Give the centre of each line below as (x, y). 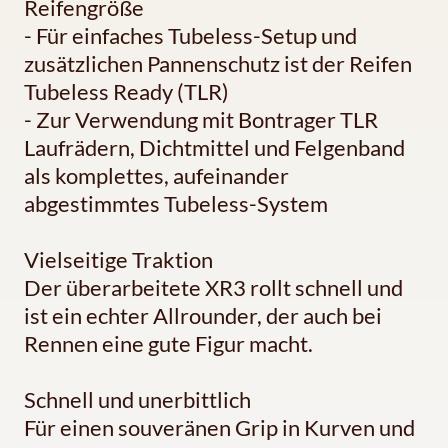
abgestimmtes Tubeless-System (176, 203)
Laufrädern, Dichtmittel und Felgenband (214, 147)
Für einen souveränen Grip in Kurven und (219, 427)
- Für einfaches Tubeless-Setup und (190, 35)
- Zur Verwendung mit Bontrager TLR (201, 119)
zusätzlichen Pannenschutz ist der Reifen (218, 63)
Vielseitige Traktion (118, 259)
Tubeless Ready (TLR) (126, 91)
